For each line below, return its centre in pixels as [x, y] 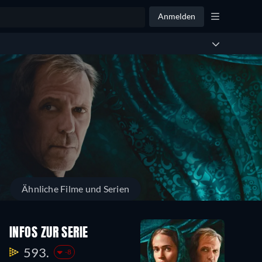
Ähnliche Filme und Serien [76, 189]
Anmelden [177, 16]
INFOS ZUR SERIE [49, 233]
